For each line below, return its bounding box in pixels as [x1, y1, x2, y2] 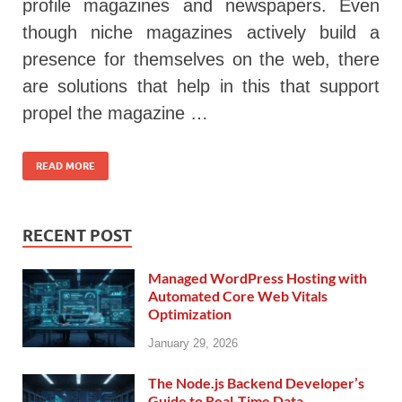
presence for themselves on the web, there [22, 48, 380, 69]
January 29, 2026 [148, 336, 238, 351]
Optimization [148, 305, 232, 323]
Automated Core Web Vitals [148, 287, 328, 305]
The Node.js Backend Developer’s [148, 374, 364, 392]
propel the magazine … [22, 102, 208, 123]
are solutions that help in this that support [22, 75, 380, 96]
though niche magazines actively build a [22, 22, 380, 42]
